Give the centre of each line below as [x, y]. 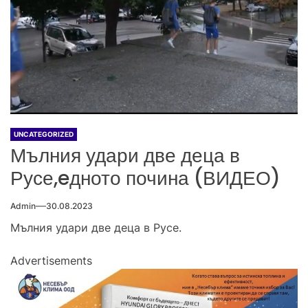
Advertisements [51, 260]
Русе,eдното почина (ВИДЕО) [145, 178]
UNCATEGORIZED [44, 134]
